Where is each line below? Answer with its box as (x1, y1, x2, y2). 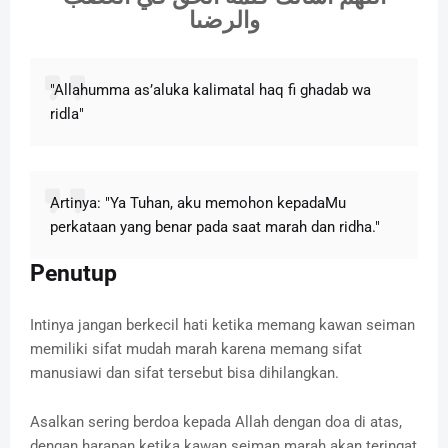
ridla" (50, 104, 84, 123)
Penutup (30, 259, 123, 287)
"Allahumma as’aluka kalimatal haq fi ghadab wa (50, 80, 371, 99)
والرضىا (188, 7, 260, 33)
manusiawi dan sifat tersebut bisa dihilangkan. (30, 363, 339, 382)
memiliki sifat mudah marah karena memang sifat (30, 339, 362, 358)
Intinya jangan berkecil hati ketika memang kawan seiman (30, 315, 415, 334)
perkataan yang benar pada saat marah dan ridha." (50, 217, 380, 236)
